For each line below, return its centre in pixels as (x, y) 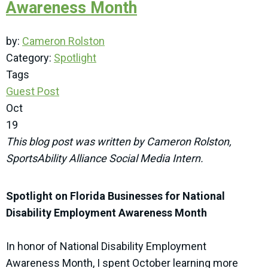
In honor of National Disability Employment (106, 246)
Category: (30, 58)
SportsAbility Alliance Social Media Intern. (105, 159)
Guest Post (33, 92)
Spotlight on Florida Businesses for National (115, 196)
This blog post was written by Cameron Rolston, (119, 142)
